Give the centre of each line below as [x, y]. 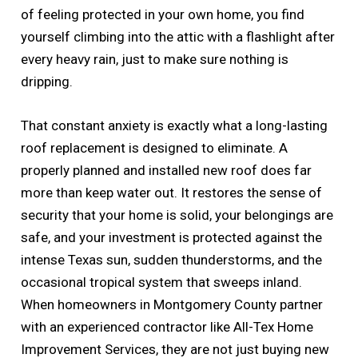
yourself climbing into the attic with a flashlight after [178, 36]
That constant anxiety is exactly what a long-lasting [175, 125]
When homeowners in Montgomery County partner [172, 304]
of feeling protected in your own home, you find [163, 14]
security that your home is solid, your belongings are [177, 215]
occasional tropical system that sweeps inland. [162, 282]
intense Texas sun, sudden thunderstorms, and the [172, 259]
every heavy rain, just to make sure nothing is [155, 59]
